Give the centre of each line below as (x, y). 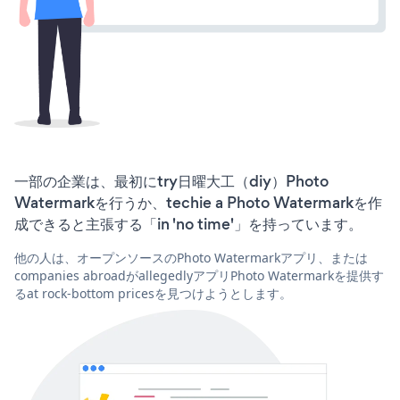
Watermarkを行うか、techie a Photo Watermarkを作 (198, 203)
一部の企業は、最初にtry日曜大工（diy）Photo (171, 182)
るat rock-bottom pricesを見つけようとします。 (153, 294)
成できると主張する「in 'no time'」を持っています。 (188, 225)
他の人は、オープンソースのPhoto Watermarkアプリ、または (191, 258)
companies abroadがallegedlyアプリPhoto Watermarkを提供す (199, 276)
